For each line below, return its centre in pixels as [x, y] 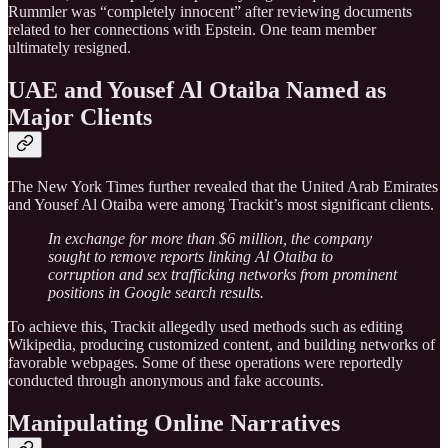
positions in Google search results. [156, 293]
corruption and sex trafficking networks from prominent [222, 275]
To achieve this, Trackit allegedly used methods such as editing [205, 327]
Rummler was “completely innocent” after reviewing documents [210, 12]
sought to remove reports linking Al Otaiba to [190, 257]
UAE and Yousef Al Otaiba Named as [197, 90]
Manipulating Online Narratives [174, 423]
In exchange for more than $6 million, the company [210, 239]
